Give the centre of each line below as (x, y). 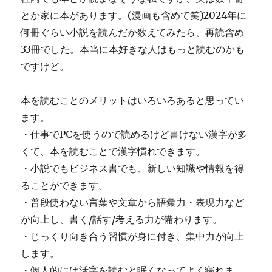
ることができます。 (65, 185)
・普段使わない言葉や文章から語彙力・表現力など (133, 202)
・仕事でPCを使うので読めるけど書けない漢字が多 (134, 134)
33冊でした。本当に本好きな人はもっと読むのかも (133, 49)
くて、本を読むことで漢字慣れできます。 (113, 151)
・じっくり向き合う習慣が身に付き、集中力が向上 (133, 236)
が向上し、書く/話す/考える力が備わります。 (122, 219)
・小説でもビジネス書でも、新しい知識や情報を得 (133, 168)
